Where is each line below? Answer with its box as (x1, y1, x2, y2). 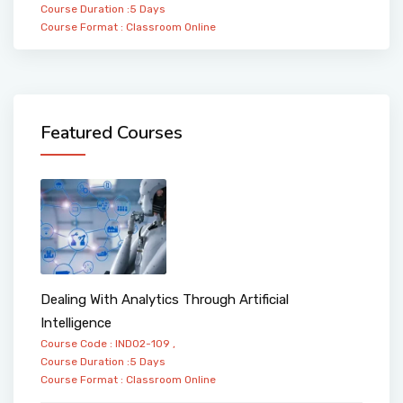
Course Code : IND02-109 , (40, 336, 175, 350)
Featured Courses (40, 121, 183, 146)
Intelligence (40, 314, 112, 331)
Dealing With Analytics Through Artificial (40, 291, 289, 308)
